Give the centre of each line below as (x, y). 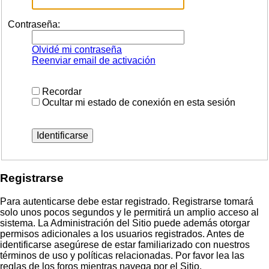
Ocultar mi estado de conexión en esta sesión (138, 103)
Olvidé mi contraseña (77, 50)
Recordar (61, 92)
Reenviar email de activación (94, 61)
